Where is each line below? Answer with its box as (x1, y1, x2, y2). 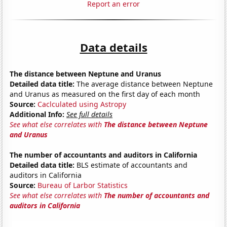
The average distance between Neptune (74, 79, 213, 89)
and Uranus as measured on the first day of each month (10, 89, 201, 99)
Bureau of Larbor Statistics (37, 180, 128, 190)
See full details (66, 109, 113, 119)
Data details (80, 39, 147, 55)
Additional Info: (10, 109, 65, 119)
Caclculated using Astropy (37, 99, 127, 109)
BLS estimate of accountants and (74, 160, 188, 170)
